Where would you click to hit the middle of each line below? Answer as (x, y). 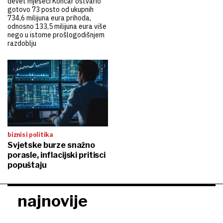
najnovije (53, 201)
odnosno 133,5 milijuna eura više (57, 26)
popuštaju (27, 165)
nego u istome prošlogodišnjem (56, 35)
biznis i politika (30, 134)
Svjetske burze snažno (52, 145)
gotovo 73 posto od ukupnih (51, 9)
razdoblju (22, 43)
